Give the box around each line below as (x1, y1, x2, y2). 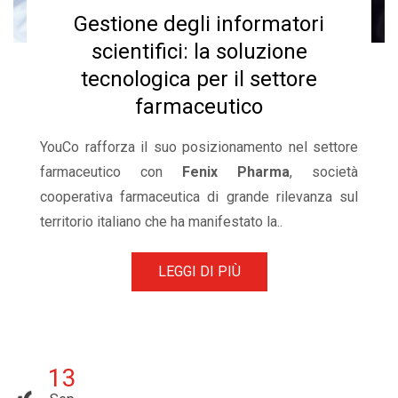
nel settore (283, 139, 358, 155)
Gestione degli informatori (74, 12, 324, 36)
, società (290, 163, 358, 180)
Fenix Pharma (182, 163, 290, 180)
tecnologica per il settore (81, 67, 317, 92)
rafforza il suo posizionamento (84, 139, 283, 155)
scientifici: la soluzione (91, 39, 307, 64)
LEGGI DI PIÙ (157, 263, 241, 280)
